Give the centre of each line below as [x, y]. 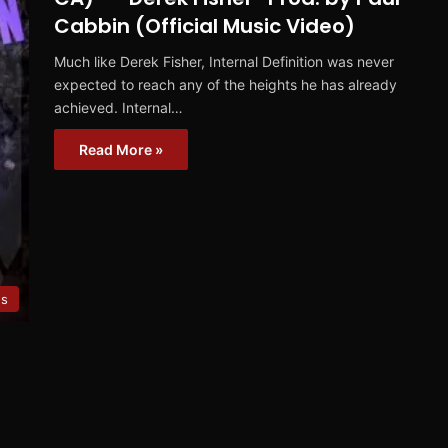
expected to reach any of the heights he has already [225, 85]
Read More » [121, 150]
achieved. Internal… [118, 108]
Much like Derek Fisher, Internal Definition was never [224, 62]
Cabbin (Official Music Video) [204, 26]
